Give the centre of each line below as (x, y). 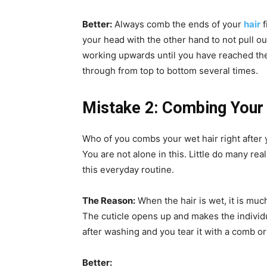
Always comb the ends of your (178, 24)
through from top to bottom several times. (170, 71)
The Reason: (109, 201)
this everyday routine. (128, 170)
